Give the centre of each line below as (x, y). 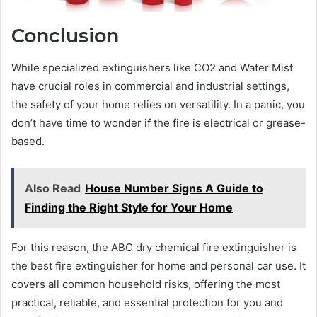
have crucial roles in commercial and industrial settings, (150, 86)
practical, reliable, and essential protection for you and (147, 302)
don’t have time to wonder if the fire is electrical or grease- (158, 122)
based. (28, 141)
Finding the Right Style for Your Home (129, 207)
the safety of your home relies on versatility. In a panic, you (158, 104)
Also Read (53, 188)
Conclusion (65, 36)
